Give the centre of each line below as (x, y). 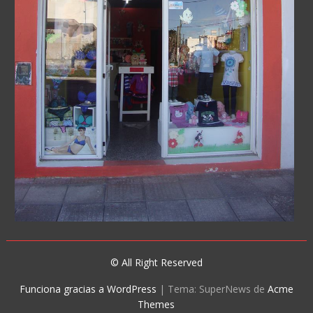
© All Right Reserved (156, 262)
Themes (156, 304)
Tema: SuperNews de (217, 289)
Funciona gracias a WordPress (88, 289)
